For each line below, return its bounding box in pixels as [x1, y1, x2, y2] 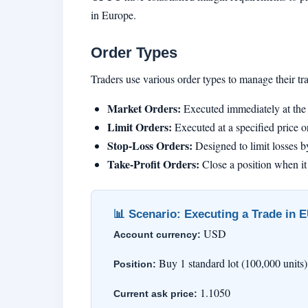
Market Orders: [107, 100, 181, 116]
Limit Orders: [107, 118, 172, 135]
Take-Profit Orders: [107, 155, 199, 172]
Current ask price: [113, 288, 197, 300]
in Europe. [91, 8, 136, 23]
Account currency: [113, 229, 201, 241]
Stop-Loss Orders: [107, 137, 192, 153]
